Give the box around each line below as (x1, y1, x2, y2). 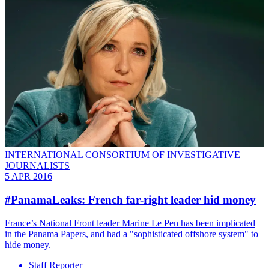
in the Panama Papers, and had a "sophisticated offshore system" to (5, 228, 258, 239)
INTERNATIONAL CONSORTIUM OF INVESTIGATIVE (5, 150, 240, 160)
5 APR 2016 (5, 171, 52, 182)
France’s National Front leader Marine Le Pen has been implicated (5, 217, 255, 228)
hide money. (5, 239, 51, 250)
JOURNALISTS (5, 160, 70, 171)
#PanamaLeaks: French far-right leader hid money (5, 193, 256, 206)
